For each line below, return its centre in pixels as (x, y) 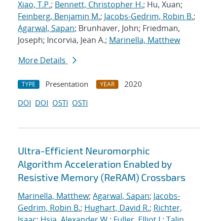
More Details (43, 60)
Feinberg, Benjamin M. (59, 17)
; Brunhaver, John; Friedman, (127, 28)
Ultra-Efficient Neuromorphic (84, 151)
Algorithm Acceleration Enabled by (95, 164)
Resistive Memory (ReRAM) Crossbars (102, 177)
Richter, (168, 208)
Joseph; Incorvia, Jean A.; (63, 40)
